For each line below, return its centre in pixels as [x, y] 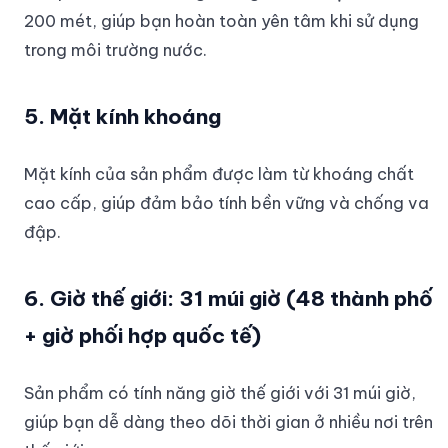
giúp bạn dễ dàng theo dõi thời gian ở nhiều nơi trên [228, 421]
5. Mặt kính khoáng [122, 116]
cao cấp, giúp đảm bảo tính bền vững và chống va [226, 202]
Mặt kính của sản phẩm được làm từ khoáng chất [219, 173]
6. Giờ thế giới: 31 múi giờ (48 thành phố [228, 298]
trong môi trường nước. [115, 49]
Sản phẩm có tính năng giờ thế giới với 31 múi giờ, [220, 392]
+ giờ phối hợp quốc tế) [142, 335]
